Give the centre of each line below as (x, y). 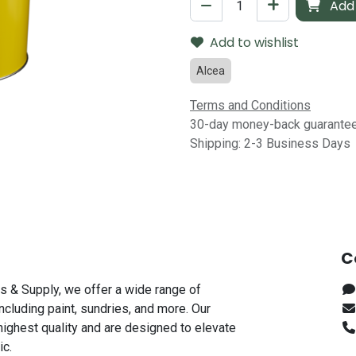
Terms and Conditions (250, 105)
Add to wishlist (254, 43)
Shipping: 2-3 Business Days (270, 143)
